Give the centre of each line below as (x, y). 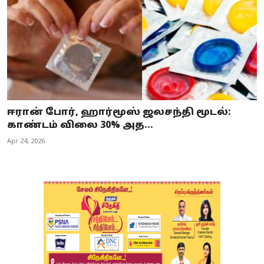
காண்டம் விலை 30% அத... (80, 126)
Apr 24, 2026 (26, 142)
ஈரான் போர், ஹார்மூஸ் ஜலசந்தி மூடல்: (119, 113)
